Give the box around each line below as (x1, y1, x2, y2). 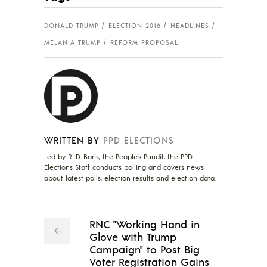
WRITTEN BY (44, 133, 100, 145)
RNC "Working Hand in (89, 216, 200, 231)
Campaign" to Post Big (89, 241, 200, 256)
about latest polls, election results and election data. (44, 173, 216, 182)
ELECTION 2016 (108, 21, 161, 30)
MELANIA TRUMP (44, 38, 101, 46)
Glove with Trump (89, 229, 176, 243)
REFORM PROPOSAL (110, 38, 178, 46)
